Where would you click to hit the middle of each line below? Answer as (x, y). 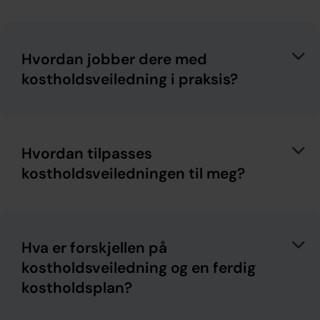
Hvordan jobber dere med (114, 59)
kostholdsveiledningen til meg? (133, 173)
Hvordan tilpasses (87, 153)
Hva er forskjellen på (94, 247)
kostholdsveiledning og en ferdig (139, 267)
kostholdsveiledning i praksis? (130, 79)
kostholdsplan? (77, 287)
